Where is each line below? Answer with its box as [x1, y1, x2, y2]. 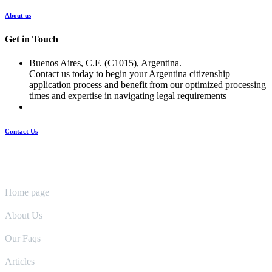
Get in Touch [5, 33, 58, 44]
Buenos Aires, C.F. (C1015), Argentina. [29, 58, 182, 69]
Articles [5, 256, 35, 267]
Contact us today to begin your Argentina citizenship [29, 69, 230, 80]
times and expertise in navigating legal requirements [29, 90, 226, 101]
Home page [5, 187, 49, 198]
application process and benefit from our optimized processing [29, 80, 266, 90]
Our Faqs [5, 233, 41, 244]
